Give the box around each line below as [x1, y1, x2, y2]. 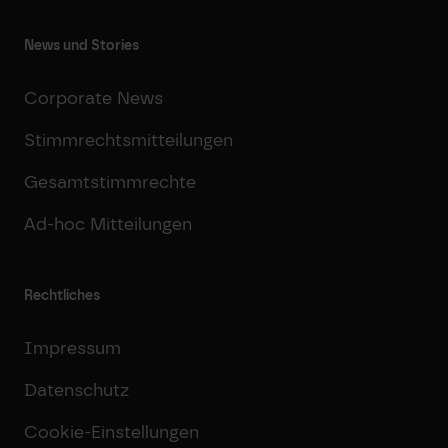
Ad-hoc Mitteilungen [24, 213, 192, 234]
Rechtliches [24, 287, 100, 304]
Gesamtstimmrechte [24, 171, 196, 192]
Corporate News [24, 87, 163, 108]
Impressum [24, 337, 121, 358]
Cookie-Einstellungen [24, 421, 199, 442]
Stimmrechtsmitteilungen [24, 129, 233, 150]
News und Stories [24, 37, 139, 54]
